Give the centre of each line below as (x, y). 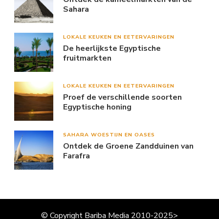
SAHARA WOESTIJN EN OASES (109, 134)
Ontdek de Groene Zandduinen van (128, 146)
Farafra (77, 156)
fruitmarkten (87, 58)
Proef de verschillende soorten (122, 97)
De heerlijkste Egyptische (112, 48)
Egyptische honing (97, 107)
